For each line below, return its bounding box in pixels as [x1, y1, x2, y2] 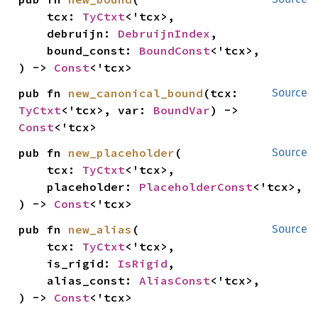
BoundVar [153, 103, 211, 117]
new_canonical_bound [68, 86, 204, 100]
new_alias [68, 222, 133, 236]
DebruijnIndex [118, 26, 211, 40]
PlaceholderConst [139, 180, 253, 194]
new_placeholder [68, 146, 175, 160]
